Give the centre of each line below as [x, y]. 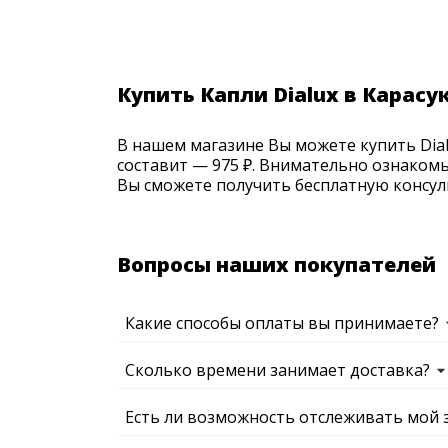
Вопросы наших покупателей [276, 264]
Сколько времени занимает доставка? [277, 370]
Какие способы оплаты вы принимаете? [282, 323]
